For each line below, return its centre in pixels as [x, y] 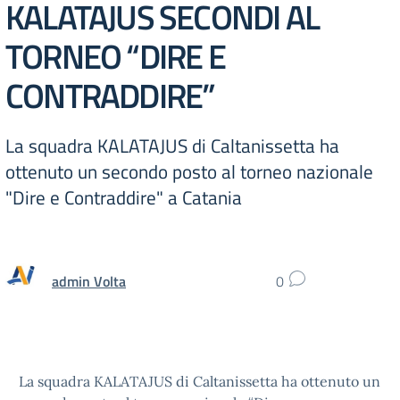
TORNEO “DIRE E [115, 56]
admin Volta [89, 281]
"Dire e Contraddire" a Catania [124, 197]
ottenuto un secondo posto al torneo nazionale [189, 171]
